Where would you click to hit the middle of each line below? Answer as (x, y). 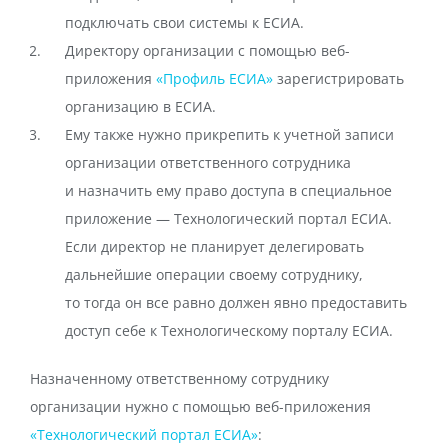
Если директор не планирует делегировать (214, 246)
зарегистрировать (338, 78)
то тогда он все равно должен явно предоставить (236, 302)
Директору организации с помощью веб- (207, 50)
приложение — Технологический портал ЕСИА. (228, 218)
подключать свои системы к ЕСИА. (184, 22)
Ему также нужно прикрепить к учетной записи (229, 134)
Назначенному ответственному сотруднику (179, 378)
